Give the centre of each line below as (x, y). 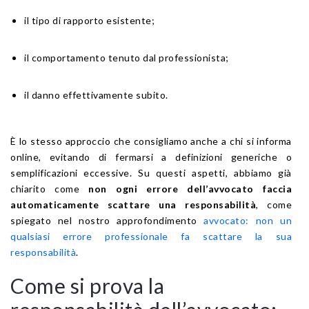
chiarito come (50, 188)
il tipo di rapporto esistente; (89, 20)
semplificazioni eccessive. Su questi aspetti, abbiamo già (151, 172)
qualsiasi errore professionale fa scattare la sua (151, 236)
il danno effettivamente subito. (96, 94)
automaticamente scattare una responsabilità (133, 204)
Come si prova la (87, 285)
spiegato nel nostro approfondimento (107, 220)
